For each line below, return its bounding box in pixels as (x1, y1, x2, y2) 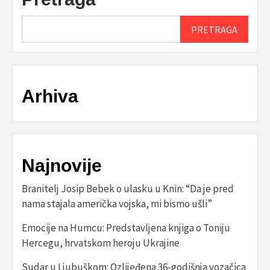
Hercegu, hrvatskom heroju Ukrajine (22, 236, 180, 250)
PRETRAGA (191, 23, 238, 36)
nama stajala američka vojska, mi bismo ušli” (22, 197, 212, 211)
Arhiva (22, 86, 78, 107)
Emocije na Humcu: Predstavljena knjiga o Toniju (22, 221, 230, 235)
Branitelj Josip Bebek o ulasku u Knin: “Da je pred (22, 182, 234, 196)
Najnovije (22, 155, 102, 176)
